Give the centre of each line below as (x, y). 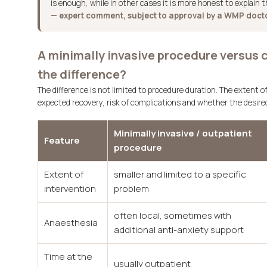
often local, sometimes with (173, 215)
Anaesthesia (71, 223)
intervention (70, 189)
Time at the (68, 257)
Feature (62, 140)
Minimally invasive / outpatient (183, 133)
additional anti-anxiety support (179, 230)
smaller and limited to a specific (180, 174)
